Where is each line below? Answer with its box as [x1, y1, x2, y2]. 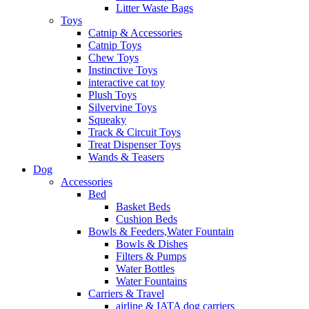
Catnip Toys [88, 39, 141, 51]
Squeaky [88, 113, 126, 126]
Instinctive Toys [88, 63, 157, 76]
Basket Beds [116, 200, 170, 212]
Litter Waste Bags [116, 1, 193, 14]
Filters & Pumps [116, 250, 186, 262]
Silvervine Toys [88, 101, 157, 113]
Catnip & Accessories [88, 26, 182, 39]
